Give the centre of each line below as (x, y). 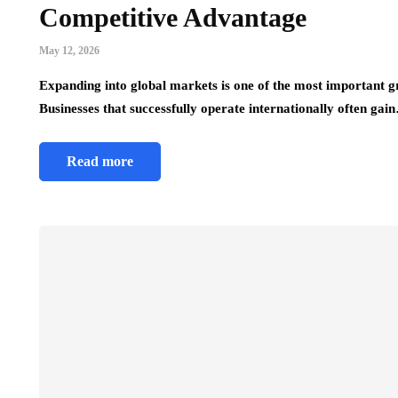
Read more (100, 162)
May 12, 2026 (69, 51)
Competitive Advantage (173, 18)
